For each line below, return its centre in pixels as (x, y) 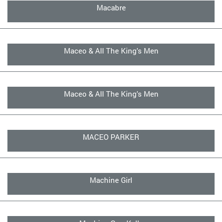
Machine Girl (111, 180)
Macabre (111, 7)
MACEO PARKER (111, 137)
